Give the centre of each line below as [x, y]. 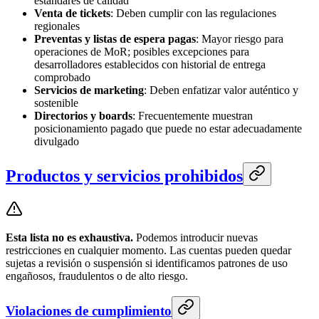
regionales [57, 26]
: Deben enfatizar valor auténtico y [221, 90]
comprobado [62, 78]
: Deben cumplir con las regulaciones [193, 14]
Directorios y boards [83, 116]
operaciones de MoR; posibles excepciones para [142, 52]
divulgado [57, 142]
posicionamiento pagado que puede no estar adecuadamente [168, 129]
